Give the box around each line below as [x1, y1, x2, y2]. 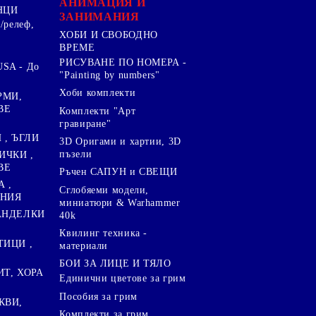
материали [59, 240, 109, 251]
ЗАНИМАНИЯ [59, 10, 140, 23]
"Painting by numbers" [59, 70, 160, 81]
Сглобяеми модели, [59, 184, 150, 195]
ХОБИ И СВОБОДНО [59, 29, 158, 40]
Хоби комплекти [59, 87, 136, 99]
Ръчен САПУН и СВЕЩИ [59, 166, 178, 178]
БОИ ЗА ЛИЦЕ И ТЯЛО [59, 258, 171, 269]
